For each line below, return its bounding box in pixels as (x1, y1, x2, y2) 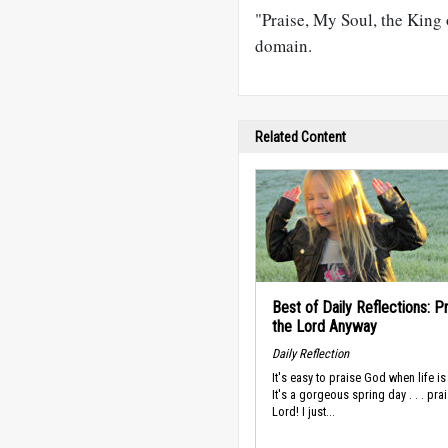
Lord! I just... (272, 404, 335, 420)
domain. (255, 34, 312, 57)
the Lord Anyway (272, 317, 377, 336)
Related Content (255, 129, 346, 145)
